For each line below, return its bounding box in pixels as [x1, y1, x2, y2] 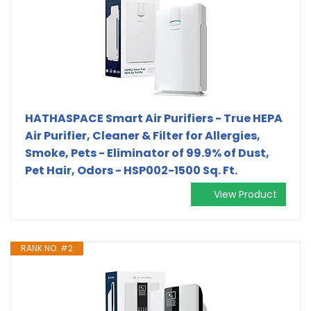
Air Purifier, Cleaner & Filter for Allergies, [25, 127, 260, 144]
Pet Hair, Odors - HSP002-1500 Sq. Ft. [25, 162, 237, 178]
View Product [214, 187, 277, 201]
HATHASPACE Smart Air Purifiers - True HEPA [25, 110, 283, 126]
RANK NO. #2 [21, 242, 73, 254]
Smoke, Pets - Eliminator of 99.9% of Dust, [25, 144, 269, 161]
